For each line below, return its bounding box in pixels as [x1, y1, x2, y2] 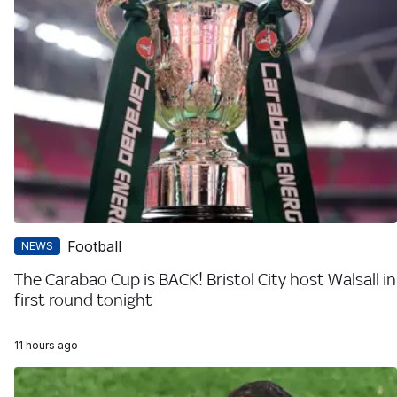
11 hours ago [14, 339, 78, 353]
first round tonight [14, 290, 152, 310]
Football [67, 237, 121, 256]
